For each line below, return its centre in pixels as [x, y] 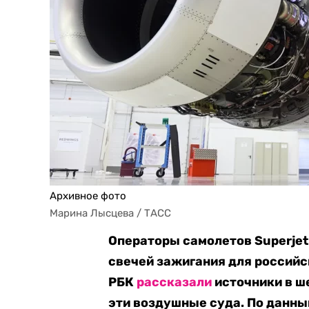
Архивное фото [88, 196]
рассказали [175, 282]
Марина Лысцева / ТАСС [110, 213]
